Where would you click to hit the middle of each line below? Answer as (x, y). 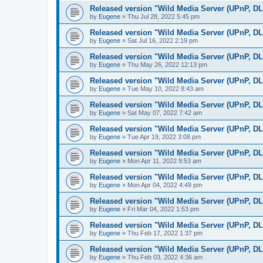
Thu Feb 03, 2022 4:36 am (165, 257)
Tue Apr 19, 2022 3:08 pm (164, 137)
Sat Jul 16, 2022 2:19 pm (163, 41)
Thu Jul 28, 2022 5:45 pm (163, 16)
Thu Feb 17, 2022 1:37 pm (165, 233)
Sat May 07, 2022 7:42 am (165, 113)
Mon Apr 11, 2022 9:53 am (164, 161)
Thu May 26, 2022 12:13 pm (167, 65)
